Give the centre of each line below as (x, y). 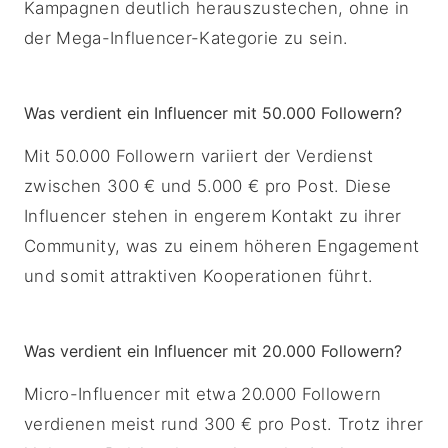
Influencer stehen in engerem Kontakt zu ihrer (213, 216)
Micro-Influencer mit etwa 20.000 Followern (203, 394)
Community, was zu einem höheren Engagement (222, 246)
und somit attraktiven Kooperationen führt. (199, 276)
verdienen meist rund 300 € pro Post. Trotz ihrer (224, 424)
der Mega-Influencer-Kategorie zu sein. (186, 38)
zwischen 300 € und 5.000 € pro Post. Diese (208, 186)
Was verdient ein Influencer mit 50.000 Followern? (213, 113)
